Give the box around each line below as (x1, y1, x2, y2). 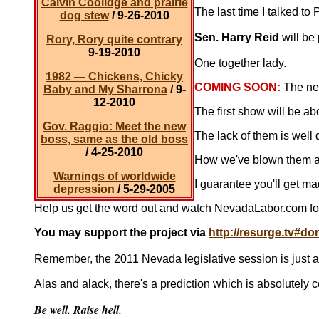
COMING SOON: (194, 81, 283, 93)
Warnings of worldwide (53, 170, 176, 182)
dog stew (59, 9, 109, 21)
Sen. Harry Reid (194, 31, 279, 43)
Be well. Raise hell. (34, 302, 122, 318)
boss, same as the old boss (41, 133, 188, 145)
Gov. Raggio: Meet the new (43, 120, 186, 132)
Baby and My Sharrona (43, 83, 167, 95)
